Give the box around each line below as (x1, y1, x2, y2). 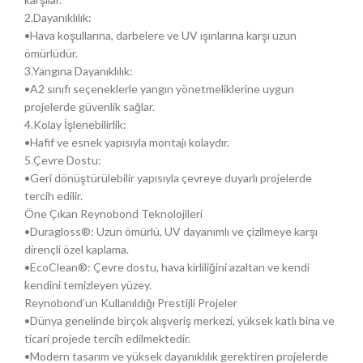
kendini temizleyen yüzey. (24, 278, 152, 292)
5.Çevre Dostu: (24, 153, 101, 167)
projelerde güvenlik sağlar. (24, 100, 155, 113)
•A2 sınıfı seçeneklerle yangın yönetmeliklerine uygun (24, 82, 294, 96)
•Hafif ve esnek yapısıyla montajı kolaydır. (24, 135, 229, 149)
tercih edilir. (24, 189, 83, 203)
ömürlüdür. (24, 46, 78, 60)
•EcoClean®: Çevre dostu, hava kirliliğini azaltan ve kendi (24, 260, 310, 274)
